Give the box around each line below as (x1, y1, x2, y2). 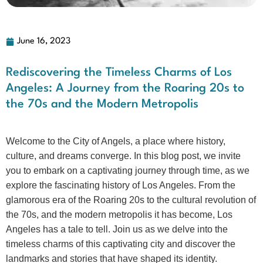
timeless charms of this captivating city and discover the (6, 239, 235, 249)
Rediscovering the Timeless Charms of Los (6, 67, 232, 79)
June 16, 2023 (17, 37, 70, 46)
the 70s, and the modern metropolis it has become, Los (6, 210, 232, 220)
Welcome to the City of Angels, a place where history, (6, 136, 225, 146)
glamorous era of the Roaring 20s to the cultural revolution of (6, 195, 256, 205)
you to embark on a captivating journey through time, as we (6, 166, 249, 176)
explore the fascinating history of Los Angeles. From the (6, 180, 235, 190)
